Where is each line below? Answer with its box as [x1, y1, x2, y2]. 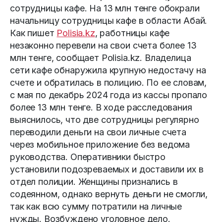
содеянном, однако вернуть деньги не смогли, [10, 189, 208, 200]
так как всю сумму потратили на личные [10, 201, 182, 212]
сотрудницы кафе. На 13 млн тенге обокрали [10, 3, 200, 14]
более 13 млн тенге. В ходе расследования [10, 102, 192, 113]
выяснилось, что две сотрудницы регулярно [10, 114, 199, 125]
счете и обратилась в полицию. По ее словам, [10, 77, 207, 88]
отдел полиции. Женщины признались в [10, 176, 178, 187]
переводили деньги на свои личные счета [10, 127, 186, 138]
